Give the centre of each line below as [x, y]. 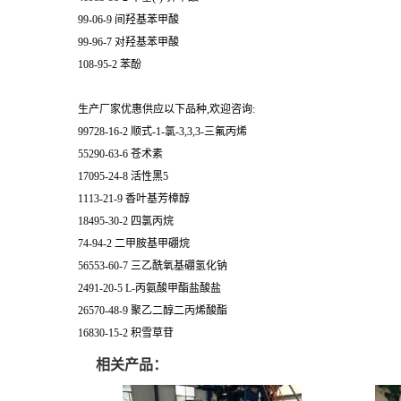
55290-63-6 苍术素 [120, 154]
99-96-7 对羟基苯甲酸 [128, 42]
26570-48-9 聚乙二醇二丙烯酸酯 [153, 310]
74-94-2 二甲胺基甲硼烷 [134, 243]
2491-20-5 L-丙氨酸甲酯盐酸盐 [149, 288]
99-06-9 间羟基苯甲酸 [128, 19]
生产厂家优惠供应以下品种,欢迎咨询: [166, 109]
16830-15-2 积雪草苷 [126, 333]
